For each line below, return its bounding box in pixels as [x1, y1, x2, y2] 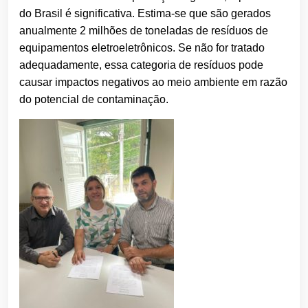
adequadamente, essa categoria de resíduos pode [19, 59, 263, 71]
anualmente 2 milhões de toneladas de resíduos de [19, 25, 268, 37]
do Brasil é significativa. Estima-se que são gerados [19, 8, 271, 20]
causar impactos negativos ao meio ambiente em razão [19, 76, 287, 89]
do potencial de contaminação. [19, 93, 168, 106]
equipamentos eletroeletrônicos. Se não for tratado [19, 42, 265, 54]
